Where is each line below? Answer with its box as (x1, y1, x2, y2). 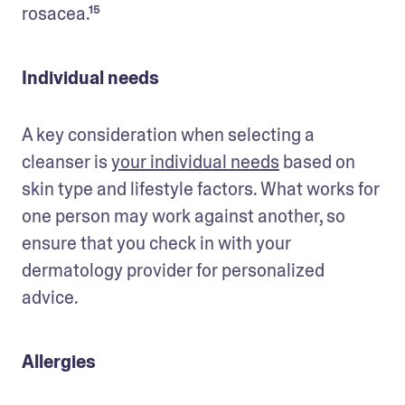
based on (279, 149, 355, 174)
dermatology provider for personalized (22, 258, 325, 282)
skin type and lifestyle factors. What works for (22, 176, 380, 201)
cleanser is (22, 149, 111, 174)
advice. (22, 285, 81, 309)
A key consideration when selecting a (22, 122, 315, 146)
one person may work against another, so (22, 203, 345, 228)
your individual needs (111, 149, 279, 174)
